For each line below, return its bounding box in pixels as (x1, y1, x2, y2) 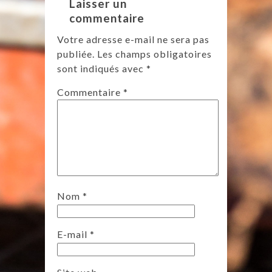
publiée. (57, 48, 95, 60)
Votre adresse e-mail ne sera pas (57, 33, 209, 46)
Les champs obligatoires (97, 48, 212, 60)
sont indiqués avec (57, 63, 146, 75)
